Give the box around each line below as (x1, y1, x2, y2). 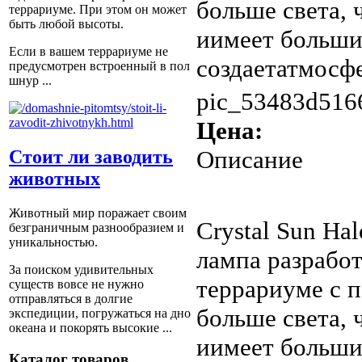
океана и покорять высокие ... (9, 320, 172, 335)
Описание (196, 145, 303, 174)
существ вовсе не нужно (9, 276, 144, 291)
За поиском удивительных (9, 262, 154, 276)
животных (9, 167, 100, 189)
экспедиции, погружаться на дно (9, 305, 191, 320)
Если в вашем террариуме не (9, 44, 168, 59)
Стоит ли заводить (9, 145, 173, 167)
